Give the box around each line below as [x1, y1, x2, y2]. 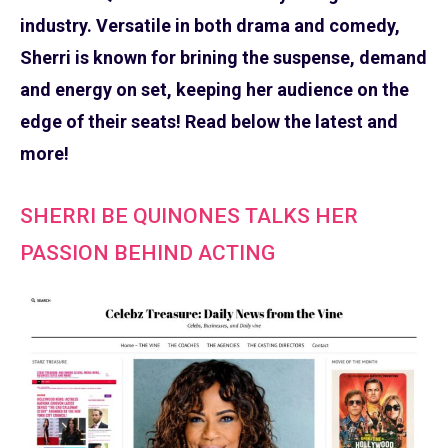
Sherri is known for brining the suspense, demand [20, 47, 427, 69]
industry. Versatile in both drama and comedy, [20, 15, 400, 37]
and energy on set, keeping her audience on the [20, 79, 409, 101]
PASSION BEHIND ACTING [20, 240, 275, 266]
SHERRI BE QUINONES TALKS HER [20, 203, 358, 229]
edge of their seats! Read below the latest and [20, 111, 398, 133]
